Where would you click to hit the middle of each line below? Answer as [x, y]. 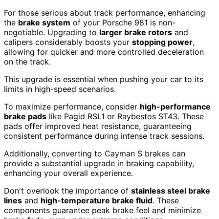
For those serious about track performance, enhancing [105, 12]
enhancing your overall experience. [68, 173]
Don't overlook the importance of [67, 190]
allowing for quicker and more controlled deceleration [104, 52]
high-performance [175, 106]
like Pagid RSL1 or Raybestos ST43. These [125, 116]
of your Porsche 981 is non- [123, 22]
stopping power [162, 42]
